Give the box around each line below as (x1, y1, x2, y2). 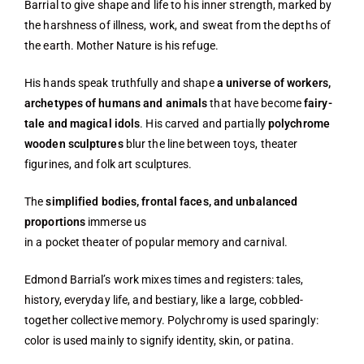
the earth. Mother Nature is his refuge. (24, 39, 219, 53)
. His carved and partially (140, 117, 268, 131)
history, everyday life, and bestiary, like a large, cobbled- (24, 293, 304, 307)
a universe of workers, (216, 76, 331, 90)
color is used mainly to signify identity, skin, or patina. (24, 334, 294, 348)
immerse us (85, 215, 147, 229)
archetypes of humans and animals (24, 97, 208, 110)
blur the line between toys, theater (123, 137, 298, 151)
